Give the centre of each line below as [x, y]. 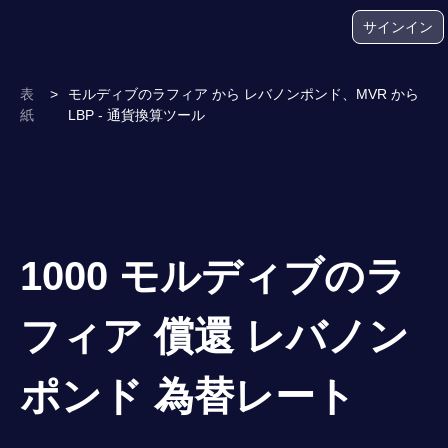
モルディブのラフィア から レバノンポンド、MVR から [244, 94]
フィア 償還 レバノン [214, 336]
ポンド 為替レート [188, 396]
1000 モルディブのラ [213, 276]
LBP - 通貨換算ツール [137, 115]
